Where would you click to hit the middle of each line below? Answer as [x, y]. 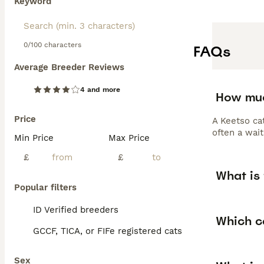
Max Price [129, 138]
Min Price [34, 138]
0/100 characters [52, 45]
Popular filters [45, 187]
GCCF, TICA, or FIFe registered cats [108, 231]
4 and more [100, 90]
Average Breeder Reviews [69, 67]
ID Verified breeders [76, 210]
